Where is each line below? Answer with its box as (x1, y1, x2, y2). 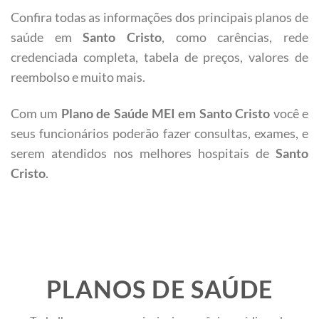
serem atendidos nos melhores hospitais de (11, 145, 276, 162)
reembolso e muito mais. (11, 68, 145, 85)
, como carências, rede (162, 28, 309, 45)
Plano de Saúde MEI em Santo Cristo (61, 105, 271, 122)
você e (270, 105, 309, 122)
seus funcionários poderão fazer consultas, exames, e (11, 125, 308, 142)
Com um (11, 105, 61, 122)
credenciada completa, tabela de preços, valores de (11, 48, 308, 65)
